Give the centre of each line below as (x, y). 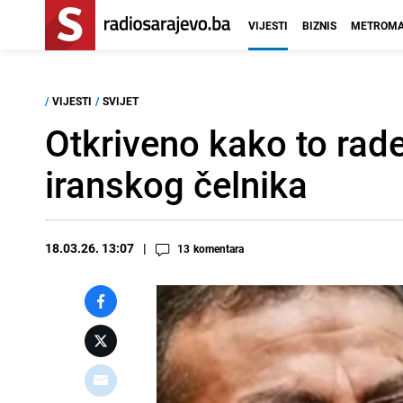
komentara (219, 248)
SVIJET (121, 101)
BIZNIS (319, 25)
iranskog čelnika (176, 184)
